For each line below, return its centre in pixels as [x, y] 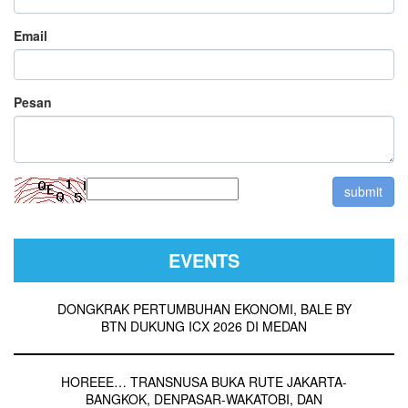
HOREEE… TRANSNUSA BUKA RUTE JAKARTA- [204, 381]
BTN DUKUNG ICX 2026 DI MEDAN [204, 326]
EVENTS [204, 260]
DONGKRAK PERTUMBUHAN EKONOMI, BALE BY [204, 308]
